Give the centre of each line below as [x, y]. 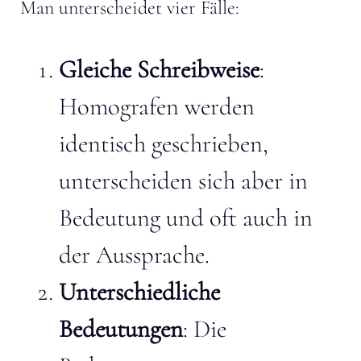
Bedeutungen [121, 329]
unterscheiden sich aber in [183, 180]
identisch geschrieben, [164, 143]
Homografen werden [157, 106]
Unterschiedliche [139, 292]
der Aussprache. [134, 255]
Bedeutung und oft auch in [186, 218]
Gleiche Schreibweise [159, 69]
